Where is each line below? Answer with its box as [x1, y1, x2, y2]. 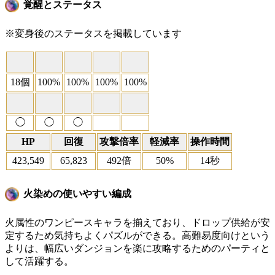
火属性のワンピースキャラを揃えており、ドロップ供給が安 [5, 217, 270, 228]
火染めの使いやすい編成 [23, 188, 131, 199]
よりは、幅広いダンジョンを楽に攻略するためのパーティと [5, 242, 270, 254]
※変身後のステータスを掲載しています [5, 28, 182, 39]
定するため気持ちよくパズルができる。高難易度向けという [5, 230, 270, 241]
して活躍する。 [5, 255, 74, 266]
